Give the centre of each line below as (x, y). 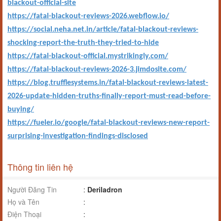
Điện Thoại (24, 214)
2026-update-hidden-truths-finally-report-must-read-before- (109, 96)
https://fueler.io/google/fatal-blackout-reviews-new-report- (109, 123)
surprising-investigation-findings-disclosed (78, 136)
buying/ (21, 110)
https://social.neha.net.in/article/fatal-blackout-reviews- (103, 30)
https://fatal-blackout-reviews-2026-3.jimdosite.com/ (97, 70)
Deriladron (105, 189)
